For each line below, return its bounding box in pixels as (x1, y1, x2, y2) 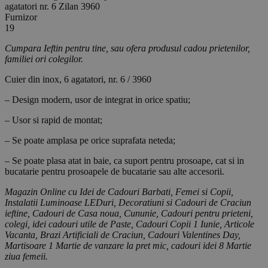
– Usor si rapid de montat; (5, 115, 102, 126)
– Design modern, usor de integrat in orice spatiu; (5, 95, 190, 105)
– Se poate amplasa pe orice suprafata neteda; (5, 135, 175, 146)
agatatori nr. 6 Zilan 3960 (5, 1, 100, 12)
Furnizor (5, 12, 37, 23)
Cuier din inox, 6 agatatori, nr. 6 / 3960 (5, 74, 151, 85)
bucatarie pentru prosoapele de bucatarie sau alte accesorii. (5, 166, 224, 177)
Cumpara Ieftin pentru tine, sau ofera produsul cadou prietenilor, (5, 43, 250, 54)
